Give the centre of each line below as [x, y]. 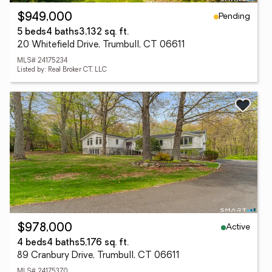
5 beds [32, 32]
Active [238, 227]
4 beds [32, 243]
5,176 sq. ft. [104, 243]
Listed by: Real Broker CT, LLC [62, 70]
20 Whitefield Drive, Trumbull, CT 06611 [101, 45]
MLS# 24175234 [42, 61]
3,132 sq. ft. [104, 32]
